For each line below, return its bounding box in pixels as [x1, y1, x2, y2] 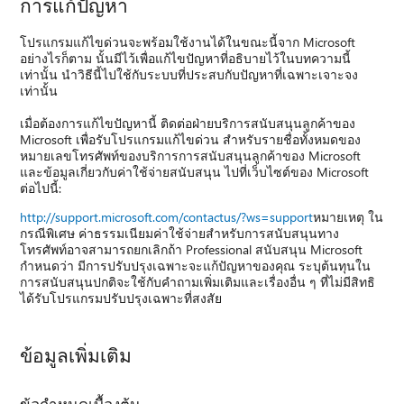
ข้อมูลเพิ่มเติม [20, 341, 133, 367]
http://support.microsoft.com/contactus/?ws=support [20, 207, 314, 225]
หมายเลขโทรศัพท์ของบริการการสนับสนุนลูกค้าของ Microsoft [20, 146, 362, 164]
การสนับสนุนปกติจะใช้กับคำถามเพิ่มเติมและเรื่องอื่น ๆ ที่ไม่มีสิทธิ [20, 272, 376, 290]
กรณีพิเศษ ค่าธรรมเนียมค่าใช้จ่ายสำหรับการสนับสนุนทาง [20, 224, 340, 242]
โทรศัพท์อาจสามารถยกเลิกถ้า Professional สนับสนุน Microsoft [20, 240, 363, 258]
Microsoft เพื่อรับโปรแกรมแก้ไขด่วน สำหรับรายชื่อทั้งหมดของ [20, 130, 362, 148]
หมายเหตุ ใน [313, 207, 384, 225]
